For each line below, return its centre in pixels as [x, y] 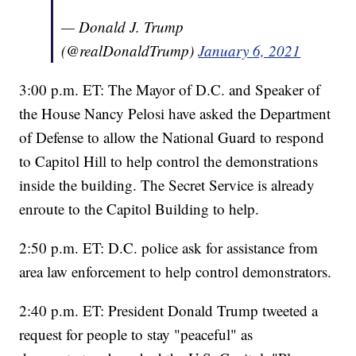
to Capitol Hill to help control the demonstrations [169, 161]
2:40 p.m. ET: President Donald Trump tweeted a [169, 310]
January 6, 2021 [250, 50]
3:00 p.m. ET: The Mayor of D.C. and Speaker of [170, 89]
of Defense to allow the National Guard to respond [172, 137]
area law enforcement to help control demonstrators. [176, 271]
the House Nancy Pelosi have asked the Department [175, 113]
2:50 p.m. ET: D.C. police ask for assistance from [169, 247]
